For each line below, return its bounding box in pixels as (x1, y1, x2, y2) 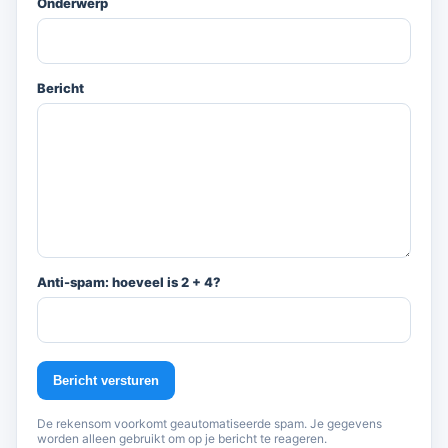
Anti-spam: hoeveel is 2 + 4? (37, 274, 221, 290)
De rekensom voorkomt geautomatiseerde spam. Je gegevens (37, 416, 382, 431)
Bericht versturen (53, 373, 159, 388)
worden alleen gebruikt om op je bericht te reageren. (37, 431, 327, 446)
